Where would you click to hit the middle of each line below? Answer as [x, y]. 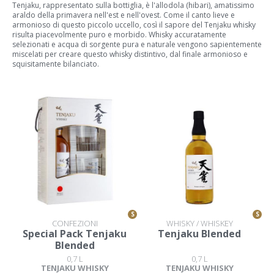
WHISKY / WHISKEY [199, 223]
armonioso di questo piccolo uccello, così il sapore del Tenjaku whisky [134, 25]
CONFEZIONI [75, 223]
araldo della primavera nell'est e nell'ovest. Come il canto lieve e [124, 15]
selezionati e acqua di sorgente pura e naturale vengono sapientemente [137, 44]
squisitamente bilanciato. [56, 64]
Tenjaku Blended [199, 234]
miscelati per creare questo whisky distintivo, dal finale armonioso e [130, 54]
